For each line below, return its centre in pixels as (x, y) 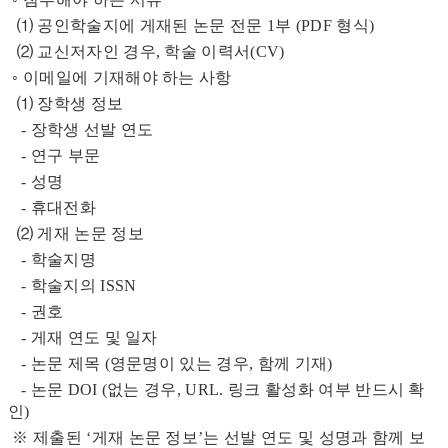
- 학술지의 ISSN (72, 286)
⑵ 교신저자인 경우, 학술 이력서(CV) (146, 52)
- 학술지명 (52, 260)
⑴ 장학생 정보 (66, 104)
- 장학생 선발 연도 (81, 130)
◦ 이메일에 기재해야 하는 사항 (120, 78)
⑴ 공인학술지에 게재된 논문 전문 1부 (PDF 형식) (191, 26)
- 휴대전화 (52, 208)
